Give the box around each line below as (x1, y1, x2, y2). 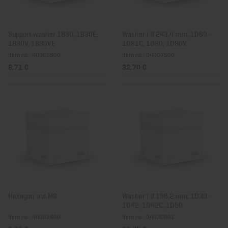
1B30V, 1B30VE (8, 37, 55, 48)
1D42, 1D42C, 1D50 (122, 199, 183, 210)
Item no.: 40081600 (8, 212, 61, 221)
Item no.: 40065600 (8, 50, 61, 59)
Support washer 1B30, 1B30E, (8, 28, 98, 39)
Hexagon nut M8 (8, 190, 57, 201)
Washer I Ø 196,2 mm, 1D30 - (122, 190, 212, 201)
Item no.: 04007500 (122, 50, 175, 59)
